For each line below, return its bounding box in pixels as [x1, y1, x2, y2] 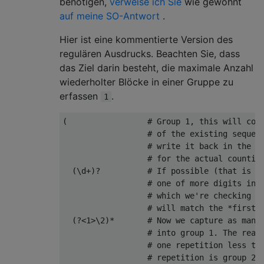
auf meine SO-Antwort [60, 10, 160, 22]
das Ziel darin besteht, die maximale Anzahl [60, 62, 253, 74]
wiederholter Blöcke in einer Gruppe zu [60, 76, 233, 88]
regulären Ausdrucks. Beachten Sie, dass [60, 48, 240, 60]
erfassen [60, 90, 101, 102]
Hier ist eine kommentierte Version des [60, 34, 233, 45]
